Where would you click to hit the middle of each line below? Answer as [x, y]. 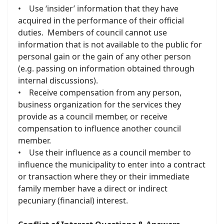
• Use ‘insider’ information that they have [98, 8]
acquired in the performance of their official [101, 20]
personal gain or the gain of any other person [104, 56]
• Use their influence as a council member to [104, 152]
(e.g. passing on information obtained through [106, 68]
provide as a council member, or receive [93, 116]
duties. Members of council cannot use [92, 32]
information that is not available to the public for [110, 44]
